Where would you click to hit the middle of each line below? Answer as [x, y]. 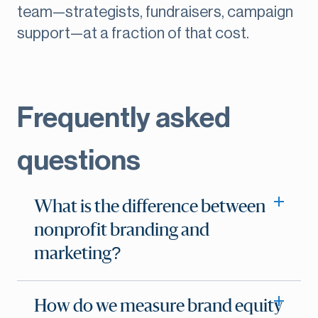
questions [79, 161]
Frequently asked [124, 118]
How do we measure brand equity [158, 307]
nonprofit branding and [122, 231]
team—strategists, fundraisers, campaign [155, 12]
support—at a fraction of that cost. [133, 34]
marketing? [77, 254]
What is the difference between [150, 208]
